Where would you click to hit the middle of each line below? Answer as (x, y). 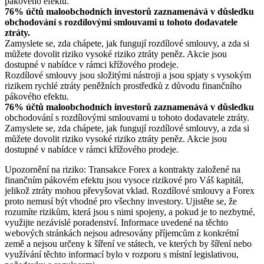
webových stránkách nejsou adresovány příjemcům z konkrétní (122, 233)
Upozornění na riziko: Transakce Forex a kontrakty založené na (123, 169)
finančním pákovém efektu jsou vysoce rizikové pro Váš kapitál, (124, 180)
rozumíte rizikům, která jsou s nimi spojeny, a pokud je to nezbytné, (130, 212)
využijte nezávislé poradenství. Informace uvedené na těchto (116, 222)
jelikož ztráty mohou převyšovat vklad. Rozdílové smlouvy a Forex (130, 190)
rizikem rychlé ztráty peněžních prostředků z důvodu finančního (123, 85)
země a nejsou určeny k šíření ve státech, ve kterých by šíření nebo (128, 243)
